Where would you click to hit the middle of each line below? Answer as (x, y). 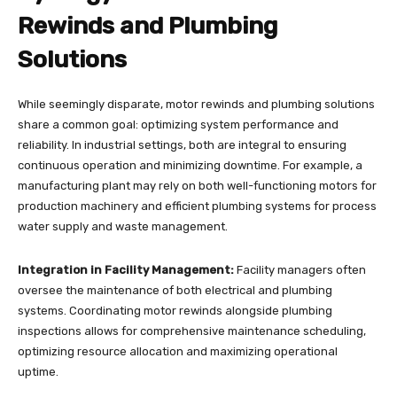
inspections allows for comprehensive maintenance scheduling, (192, 331)
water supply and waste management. (123, 226)
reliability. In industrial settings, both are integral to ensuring (182, 144)
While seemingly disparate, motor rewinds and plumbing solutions (196, 104)
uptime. (38, 371)
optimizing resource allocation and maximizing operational (178, 351)
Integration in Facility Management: (126, 269)
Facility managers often (300, 269)
